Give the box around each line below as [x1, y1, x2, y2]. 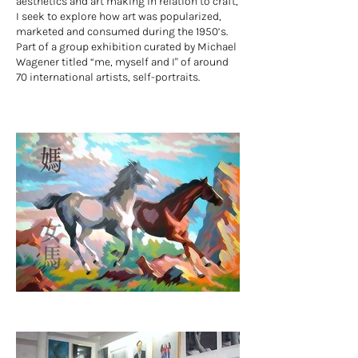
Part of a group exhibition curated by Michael [16, 40, 237, 54]
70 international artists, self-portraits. [16, 70, 200, 84]
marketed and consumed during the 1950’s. [16, 25, 228, 38]
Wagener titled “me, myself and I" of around [16, 55, 229, 69]
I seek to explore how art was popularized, [16, 10, 221, 23]
